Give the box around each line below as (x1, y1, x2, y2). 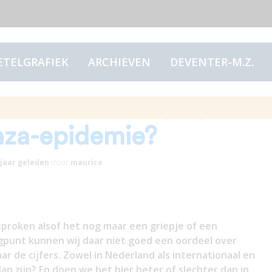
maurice (70, 157, 103, 168)
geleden (15, 157, 49, 168)
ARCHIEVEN (87, 55, 151, 69)
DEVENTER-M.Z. (169, 55, 254, 69)
